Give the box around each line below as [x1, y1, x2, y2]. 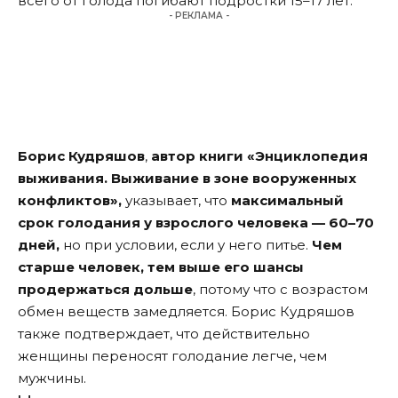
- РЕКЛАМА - [169, 9, 229, 21]
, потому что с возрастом [193, 280, 368, 298]
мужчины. [18, 369, 86, 386]
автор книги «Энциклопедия [151, 147, 368, 164]
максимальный [231, 191, 344, 209]
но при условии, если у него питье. [60, 235, 312, 253]
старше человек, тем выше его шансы [18, 258, 304, 275]
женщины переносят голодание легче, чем [18, 346, 327, 364]
